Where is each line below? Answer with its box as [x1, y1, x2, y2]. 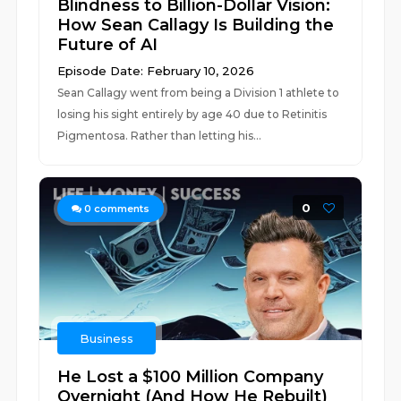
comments [91, 202, 150, 215]
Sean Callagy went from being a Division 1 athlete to [57, 86, 340, 99]
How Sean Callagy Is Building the [57, 15, 335, 35]
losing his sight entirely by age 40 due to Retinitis [57, 107, 328, 121]
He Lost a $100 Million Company [57, 367, 324, 387]
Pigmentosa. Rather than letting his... [57, 129, 262, 142]
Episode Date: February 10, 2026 [57, 64, 255, 78]
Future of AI [57, 35, 158, 55]
